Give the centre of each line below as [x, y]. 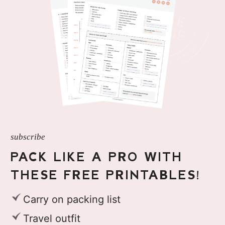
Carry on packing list [72, 200]
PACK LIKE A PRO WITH [96, 157]
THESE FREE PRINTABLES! [105, 175]
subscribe [28, 137]
